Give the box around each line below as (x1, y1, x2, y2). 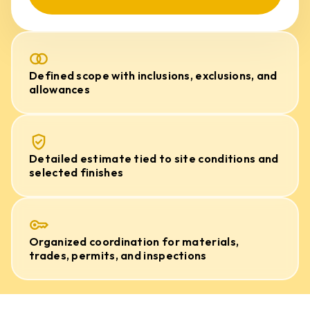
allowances (29, 82, 91, 96)
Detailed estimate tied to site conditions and (29, 152, 279, 165)
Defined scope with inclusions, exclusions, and (29, 69, 277, 82)
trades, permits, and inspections (29, 248, 207, 262)
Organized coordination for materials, (29, 235, 239, 248)
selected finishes (29, 165, 124, 179)
